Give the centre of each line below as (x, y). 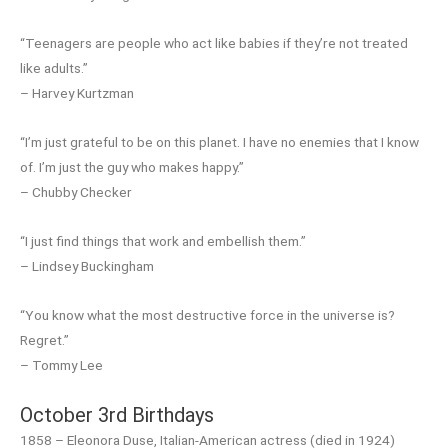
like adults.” (54, 68)
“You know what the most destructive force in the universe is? (207, 314)
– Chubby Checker (76, 192)
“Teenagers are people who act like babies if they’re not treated (214, 43)
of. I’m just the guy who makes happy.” (132, 167)
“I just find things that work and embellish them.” (163, 241)
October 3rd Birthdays (117, 414)
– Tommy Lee (61, 364)
